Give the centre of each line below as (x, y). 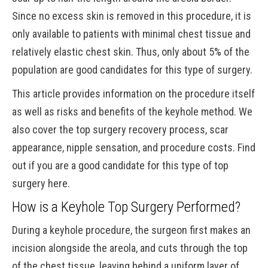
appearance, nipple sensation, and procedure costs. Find (134, 147)
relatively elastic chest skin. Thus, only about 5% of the (131, 52)
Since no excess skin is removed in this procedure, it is (132, 16)
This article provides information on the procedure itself (133, 94)
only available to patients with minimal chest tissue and (131, 34)
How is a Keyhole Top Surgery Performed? (126, 207)
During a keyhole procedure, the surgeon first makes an (131, 230)
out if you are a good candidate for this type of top (120, 165)
